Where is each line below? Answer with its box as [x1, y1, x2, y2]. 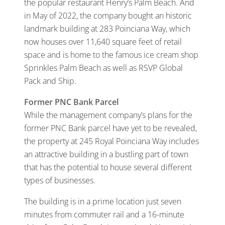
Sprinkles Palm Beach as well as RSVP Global [24, 62, 183, 74]
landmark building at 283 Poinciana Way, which [24, 23, 190, 35]
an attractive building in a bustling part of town [24, 149, 188, 160]
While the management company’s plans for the [24, 109, 192, 121]
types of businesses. [24, 175, 95, 186]
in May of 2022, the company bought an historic [24, 10, 192, 22]
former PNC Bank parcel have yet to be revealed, [24, 123, 197, 134]
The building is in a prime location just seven [24, 196, 181, 207]
